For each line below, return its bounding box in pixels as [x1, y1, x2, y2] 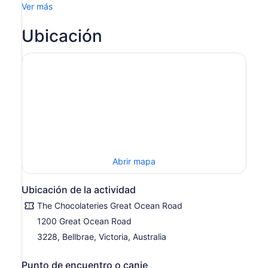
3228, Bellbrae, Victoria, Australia [37, 232, 166, 242]
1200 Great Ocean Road [37, 216, 132, 227]
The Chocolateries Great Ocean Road [37, 200, 182, 211]
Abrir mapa [112, 156, 156, 167]
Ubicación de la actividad [22, 184, 136, 196]
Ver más [22, 1, 53, 11]
